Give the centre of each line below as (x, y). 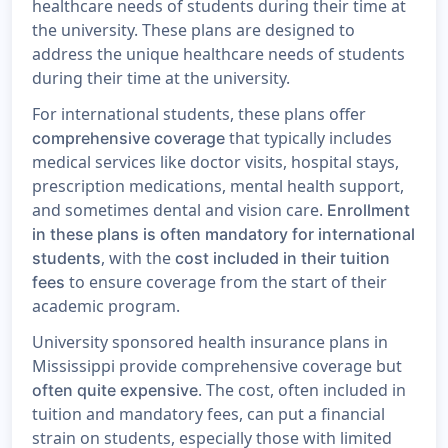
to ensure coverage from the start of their (226, 282)
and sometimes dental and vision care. (179, 210)
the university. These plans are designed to (193, 30)
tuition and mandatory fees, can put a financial (208, 414)
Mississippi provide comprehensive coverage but (217, 366)
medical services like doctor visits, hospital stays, (215, 162)
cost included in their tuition (282, 258)
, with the (138, 258)
